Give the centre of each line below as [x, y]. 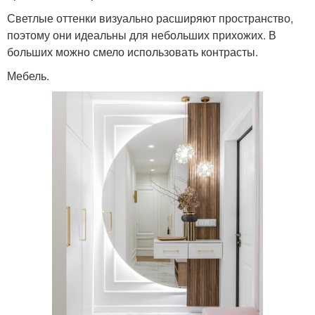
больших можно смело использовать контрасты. [133, 52]
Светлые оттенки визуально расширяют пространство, [150, 18]
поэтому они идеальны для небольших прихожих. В [142, 35]
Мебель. [28, 76]
